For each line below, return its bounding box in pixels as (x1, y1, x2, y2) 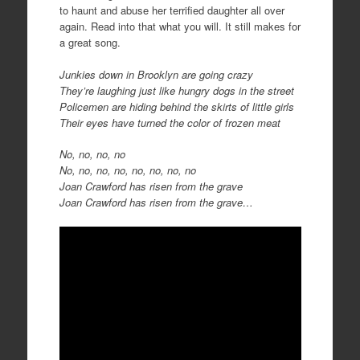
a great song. (59, 35, 121, 50)
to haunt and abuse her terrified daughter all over (59, 2, 284, 18)
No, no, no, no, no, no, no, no (59, 162, 196, 178)
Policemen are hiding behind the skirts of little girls (59, 98, 294, 114)
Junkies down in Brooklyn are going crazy (59, 66, 253, 82)
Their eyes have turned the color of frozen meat (59, 114, 280, 130)
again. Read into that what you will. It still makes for (59, 18, 301, 34)
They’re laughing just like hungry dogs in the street (59, 82, 294, 98)
